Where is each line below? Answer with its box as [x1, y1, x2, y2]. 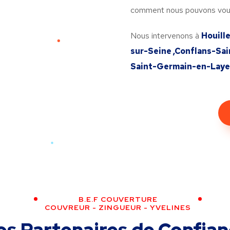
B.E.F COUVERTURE [78, 195, 158, 204]
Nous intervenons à [130, 30, 201, 41]
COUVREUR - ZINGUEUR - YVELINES [45, 203, 191, 212]
